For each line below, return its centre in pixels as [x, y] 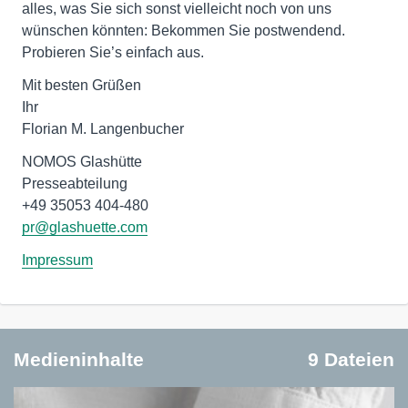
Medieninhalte [79, 359]
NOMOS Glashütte [82, 162]
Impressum [57, 260]
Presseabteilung [75, 184]
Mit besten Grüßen [82, 85]
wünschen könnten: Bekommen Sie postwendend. [184, 31]
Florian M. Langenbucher [103, 129]
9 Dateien [351, 359]
